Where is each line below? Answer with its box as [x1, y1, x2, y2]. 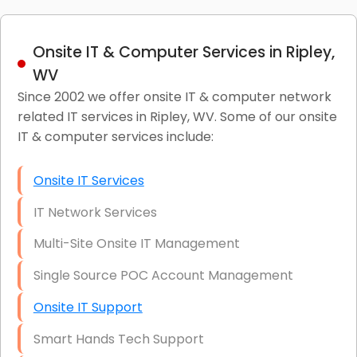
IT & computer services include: [17, 127, 214, 146]
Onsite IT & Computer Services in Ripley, [32, 41, 335, 63]
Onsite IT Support [33, 298, 143, 317]
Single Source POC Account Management [33, 266, 293, 285]
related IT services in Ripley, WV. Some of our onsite [17, 107, 337, 126]
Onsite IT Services [33, 171, 144, 190]
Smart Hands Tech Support [33, 329, 204, 348]
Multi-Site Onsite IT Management [33, 234, 240, 253]
